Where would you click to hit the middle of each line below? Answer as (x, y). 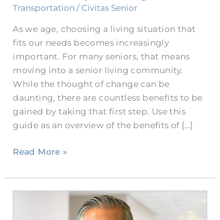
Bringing (32, 197)
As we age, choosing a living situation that (104, 29)
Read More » (40, 151)
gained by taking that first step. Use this (99, 112)
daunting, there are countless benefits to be (108, 98)
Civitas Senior (110, 8)
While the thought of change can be (91, 84)
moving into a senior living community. (98, 70)
